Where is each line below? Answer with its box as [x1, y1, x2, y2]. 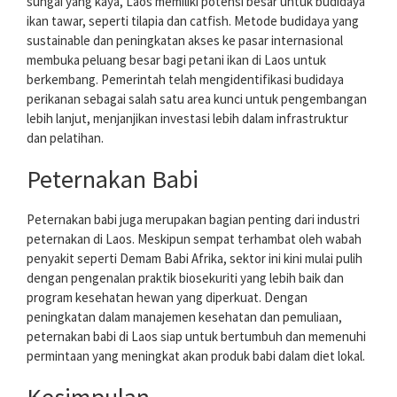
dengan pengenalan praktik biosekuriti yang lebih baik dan [27, 269, 344, 287]
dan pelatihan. [27, 129, 104, 147]
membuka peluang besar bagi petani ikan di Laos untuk [27, 51, 326, 69]
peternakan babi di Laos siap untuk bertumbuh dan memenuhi [27, 328, 366, 346]
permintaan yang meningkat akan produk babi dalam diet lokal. [27, 347, 365, 365]
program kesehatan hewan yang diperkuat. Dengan [27, 289, 307, 307]
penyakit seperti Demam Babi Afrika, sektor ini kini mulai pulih [27, 250, 362, 268]
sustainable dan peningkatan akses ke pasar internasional [27, 32, 343, 50]
